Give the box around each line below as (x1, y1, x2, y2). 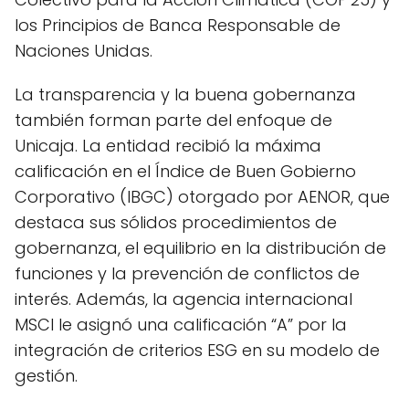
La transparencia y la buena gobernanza (15, 82, 356, 106)
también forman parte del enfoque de (15, 108, 332, 131)
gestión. (15, 363, 78, 387)
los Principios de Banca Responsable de (15, 13, 341, 37)
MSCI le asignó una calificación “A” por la (15, 312, 347, 336)
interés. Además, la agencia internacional (15, 287, 352, 310)
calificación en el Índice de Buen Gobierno (15, 159, 356, 183)
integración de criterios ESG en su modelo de (15, 338, 380, 362)
